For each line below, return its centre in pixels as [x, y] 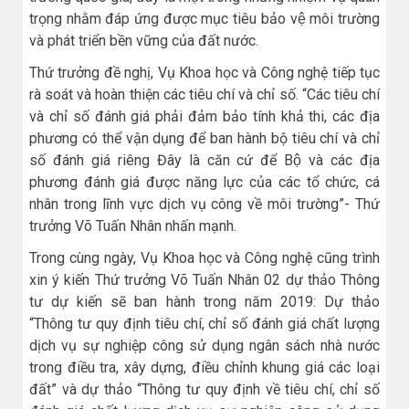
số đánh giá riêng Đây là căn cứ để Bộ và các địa [204, 160]
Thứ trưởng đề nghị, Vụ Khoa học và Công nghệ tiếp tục [204, 72]
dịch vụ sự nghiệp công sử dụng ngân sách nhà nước [204, 346]
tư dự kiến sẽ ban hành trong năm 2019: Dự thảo [204, 302]
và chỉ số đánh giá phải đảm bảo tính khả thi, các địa [204, 116]
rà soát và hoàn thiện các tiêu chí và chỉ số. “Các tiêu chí [204, 94]
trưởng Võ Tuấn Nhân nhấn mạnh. [133, 225]
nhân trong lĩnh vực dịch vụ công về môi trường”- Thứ [204, 204]
